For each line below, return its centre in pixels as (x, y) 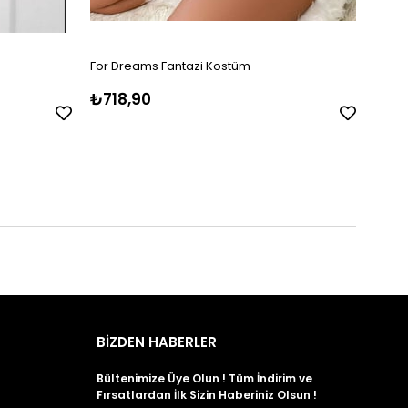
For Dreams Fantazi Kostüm (170, 66)
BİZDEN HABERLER (157, 342)
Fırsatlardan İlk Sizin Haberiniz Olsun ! (207, 395)
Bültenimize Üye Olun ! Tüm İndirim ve (204, 379)
